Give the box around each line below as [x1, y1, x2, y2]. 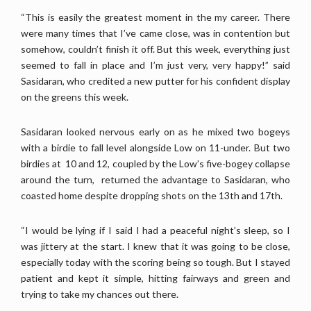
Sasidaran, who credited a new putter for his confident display [21, 74, 290, 87]
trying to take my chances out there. [21, 287, 178, 300]
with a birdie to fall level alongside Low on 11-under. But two [21, 141, 290, 153]
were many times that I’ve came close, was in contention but [21, 26, 290, 39]
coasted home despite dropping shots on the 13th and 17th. [21, 189, 283, 201]
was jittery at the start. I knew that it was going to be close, [21, 239, 290, 252]
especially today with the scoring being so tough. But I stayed [21, 255, 290, 268]
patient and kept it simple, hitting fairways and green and [21, 271, 290, 284]
